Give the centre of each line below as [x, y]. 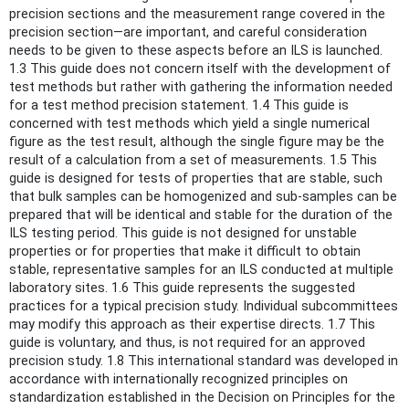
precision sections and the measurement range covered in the [197, 14]
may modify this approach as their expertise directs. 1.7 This [192, 324]
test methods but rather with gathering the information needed [201, 87]
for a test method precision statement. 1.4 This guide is [179, 105]
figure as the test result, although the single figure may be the [197, 142]
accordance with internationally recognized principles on [178, 379]
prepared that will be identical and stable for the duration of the [201, 215]
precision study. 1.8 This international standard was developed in [204, 361]
